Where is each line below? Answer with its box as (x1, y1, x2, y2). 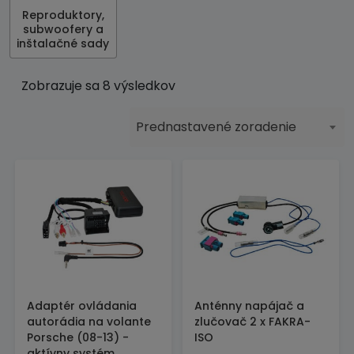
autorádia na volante (27, 314, 151, 330)
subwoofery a (22, 21, 104, 37)
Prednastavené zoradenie (136, 118, 296, 136)
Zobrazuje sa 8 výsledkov (21, 77, 175, 95)
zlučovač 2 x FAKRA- (194, 314, 311, 330)
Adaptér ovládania (27, 298, 137, 314)
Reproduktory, (21, 7, 104, 23)
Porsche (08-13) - (27, 330, 129, 345)
